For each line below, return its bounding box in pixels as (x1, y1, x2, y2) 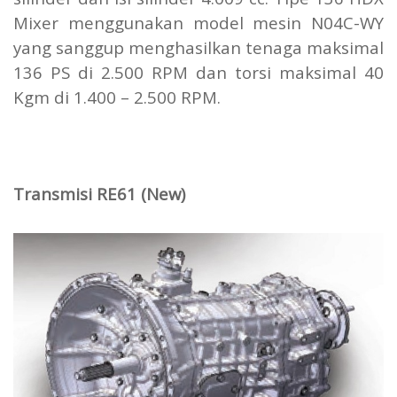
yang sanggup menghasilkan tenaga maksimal (13, 36, 384, 59)
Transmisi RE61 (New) (13, 183, 185, 206)
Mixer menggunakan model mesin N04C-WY (13, 12, 384, 35)
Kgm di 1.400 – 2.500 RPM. (13, 86, 221, 109)
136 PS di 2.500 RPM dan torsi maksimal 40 (13, 61, 384, 84)
